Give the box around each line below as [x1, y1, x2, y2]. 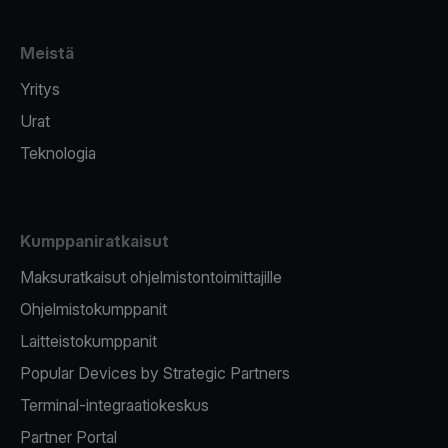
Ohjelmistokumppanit [20, 299, 167, 319]
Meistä [20, 43, 74, 63]
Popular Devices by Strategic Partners [20, 363, 290, 383]
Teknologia [20, 143, 96, 163]
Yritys [20, 79, 60, 99]
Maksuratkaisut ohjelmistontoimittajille [20, 267, 282, 287]
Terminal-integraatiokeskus [20, 395, 209, 415]
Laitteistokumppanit [20, 331, 157, 351]
